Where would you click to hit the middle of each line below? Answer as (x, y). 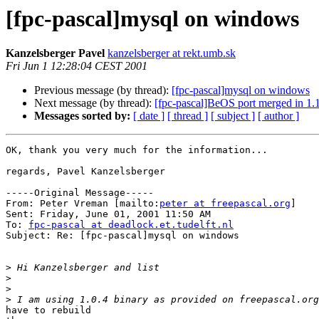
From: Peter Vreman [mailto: (83, 204)
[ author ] (278, 116)
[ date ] (149, 116)
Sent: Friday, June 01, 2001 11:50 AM (108, 214)
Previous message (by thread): (103, 90)
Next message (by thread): (94, 103)
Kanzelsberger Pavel (55, 53)
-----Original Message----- (80, 193)
